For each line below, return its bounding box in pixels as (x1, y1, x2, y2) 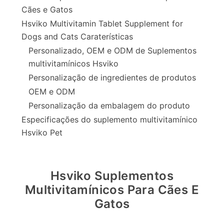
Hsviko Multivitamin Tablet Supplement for (21, 18, 183, 29)
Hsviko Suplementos (50, 168, 174, 183)
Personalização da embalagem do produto (28, 100, 190, 111)
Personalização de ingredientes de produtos (28, 72, 196, 83)
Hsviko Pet (21, 127, 62, 138)
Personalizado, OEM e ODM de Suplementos (28, 45, 196, 56)
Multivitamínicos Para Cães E (24, 182, 199, 197)
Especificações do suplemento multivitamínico (21, 114, 197, 125)
